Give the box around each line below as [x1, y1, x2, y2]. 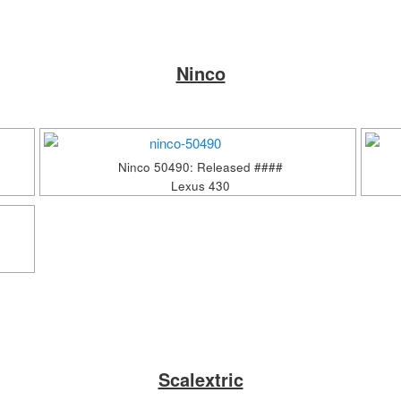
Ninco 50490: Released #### [117, 158, 283, 175]
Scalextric [158, 366, 243, 393]
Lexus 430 [170, 176, 230, 194]
